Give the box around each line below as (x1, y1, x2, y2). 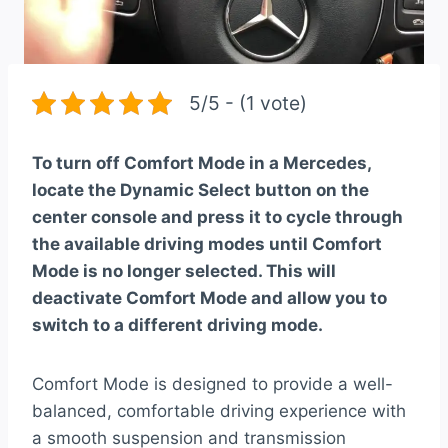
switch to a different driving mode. (32, 315, 323, 336)
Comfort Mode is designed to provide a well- (32, 374, 393, 395)
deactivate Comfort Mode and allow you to (32, 288, 387, 309)
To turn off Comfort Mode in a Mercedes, (32, 153, 371, 174)
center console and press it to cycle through (32, 207, 403, 228)
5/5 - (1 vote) (189, 91, 307, 116)
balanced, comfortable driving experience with (32, 401, 406, 422)
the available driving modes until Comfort (32, 234, 382, 255)
